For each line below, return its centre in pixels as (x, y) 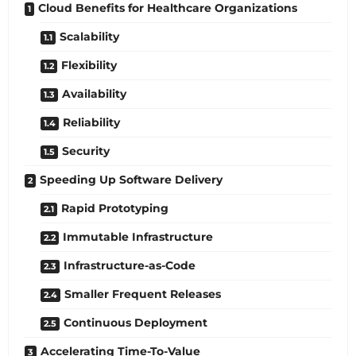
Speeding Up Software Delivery (131, 180)
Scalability (89, 37)
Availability (94, 94)
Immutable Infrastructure (138, 237)
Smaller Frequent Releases (143, 294)
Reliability (91, 123)
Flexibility (89, 66)
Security (86, 151)
